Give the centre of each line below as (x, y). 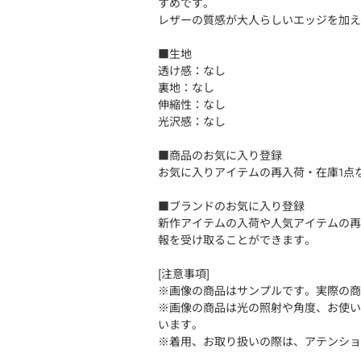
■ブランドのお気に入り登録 (231, 206)
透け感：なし (192, 71)
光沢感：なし (192, 122)
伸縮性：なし (192, 105)
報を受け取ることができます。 (237, 240)
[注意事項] (184, 274)
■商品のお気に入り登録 (220, 156)
